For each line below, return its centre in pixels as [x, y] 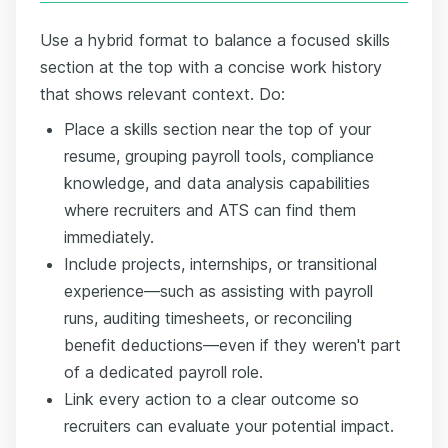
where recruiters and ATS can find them [210, 209]
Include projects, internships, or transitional [220, 263]
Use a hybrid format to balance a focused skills [215, 39]
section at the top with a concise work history [211, 66]
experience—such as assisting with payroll [218, 290]
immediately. [109, 236]
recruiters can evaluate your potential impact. [229, 425]
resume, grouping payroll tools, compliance [219, 155]
